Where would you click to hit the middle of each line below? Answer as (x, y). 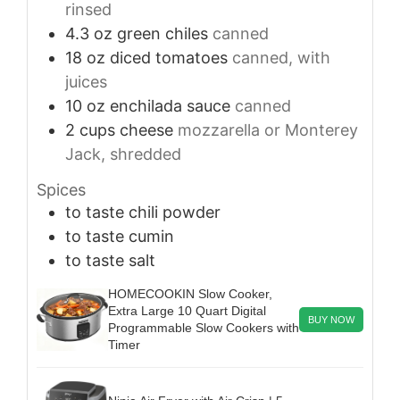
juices (86, 82)
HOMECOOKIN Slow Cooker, (190, 293)
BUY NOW (331, 320)
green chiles (162, 34)
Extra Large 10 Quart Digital (187, 310)
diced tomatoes (169, 58)
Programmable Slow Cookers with (204, 327)
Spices (61, 189)
